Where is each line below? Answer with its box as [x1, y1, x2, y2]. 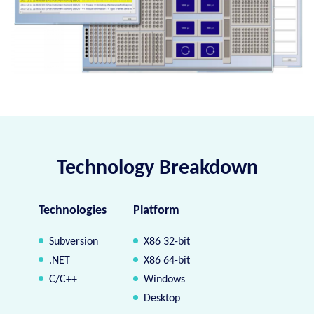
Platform [133, 203, 180, 217]
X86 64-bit [144, 254, 191, 266]
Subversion [49, 235, 98, 247]
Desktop [144, 292, 181, 304]
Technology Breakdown [56, 157, 258, 179]
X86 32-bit [144, 235, 191, 247]
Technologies [39, 203, 107, 217]
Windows [144, 273, 186, 285]
